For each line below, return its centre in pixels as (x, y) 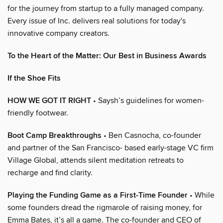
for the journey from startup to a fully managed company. (106, 8)
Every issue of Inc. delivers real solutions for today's (97, 21)
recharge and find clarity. (50, 172)
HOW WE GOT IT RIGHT (49, 101)
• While (201, 195)
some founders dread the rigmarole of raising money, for (105, 207)
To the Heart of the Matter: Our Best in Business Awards (107, 56)
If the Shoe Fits (34, 78)
